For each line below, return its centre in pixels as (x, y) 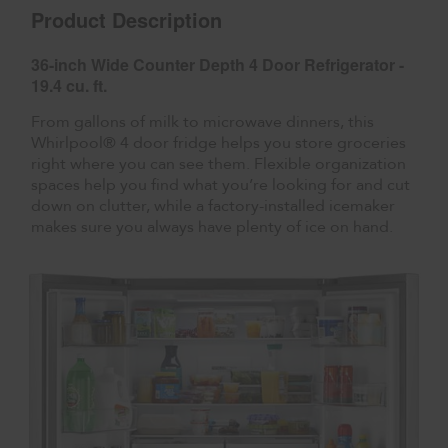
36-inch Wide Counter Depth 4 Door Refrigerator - (218, 64)
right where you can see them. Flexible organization (219, 163)
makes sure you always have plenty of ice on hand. (212, 226)
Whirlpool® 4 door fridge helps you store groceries (219, 142)
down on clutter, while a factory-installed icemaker (213, 205)
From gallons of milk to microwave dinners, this (203, 121)
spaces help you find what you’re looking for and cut (221, 184)
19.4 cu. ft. (69, 85)
